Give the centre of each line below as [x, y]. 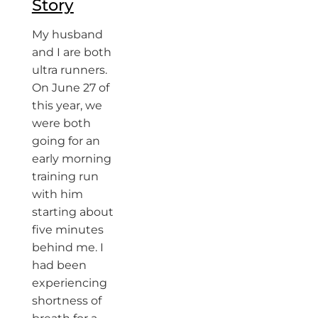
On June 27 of [70, 88]
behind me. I [67, 248]
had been [59, 265]
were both [61, 124]
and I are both [71, 53]
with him [57, 194]
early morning [71, 159]
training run [65, 177]
